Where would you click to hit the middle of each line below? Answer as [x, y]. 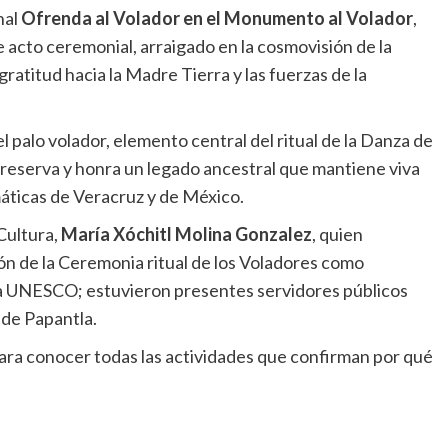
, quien [337, 234]
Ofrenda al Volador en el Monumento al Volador [216, 18]
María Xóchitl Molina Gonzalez [186, 234]
